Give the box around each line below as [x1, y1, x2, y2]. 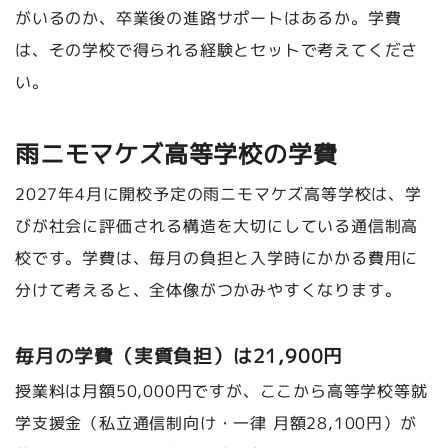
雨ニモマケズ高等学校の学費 [14, 136, 338, 171]
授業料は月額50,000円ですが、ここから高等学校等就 [15, 379, 428, 402]
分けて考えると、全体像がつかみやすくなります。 [14, 278, 402, 301]
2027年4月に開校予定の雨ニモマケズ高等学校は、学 [15, 182, 422, 205]
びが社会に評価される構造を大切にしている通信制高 [15, 214, 419, 237]
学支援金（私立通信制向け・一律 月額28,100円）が [15, 411, 417, 434]
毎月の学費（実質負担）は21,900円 [14, 342, 344, 369]
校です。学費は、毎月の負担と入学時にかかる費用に [14, 246, 419, 269]
